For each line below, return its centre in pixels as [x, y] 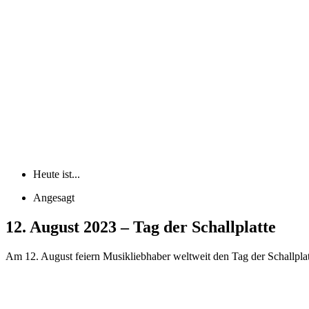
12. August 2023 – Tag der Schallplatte [141, 227]
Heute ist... [57, 174]
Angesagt [54, 197]
